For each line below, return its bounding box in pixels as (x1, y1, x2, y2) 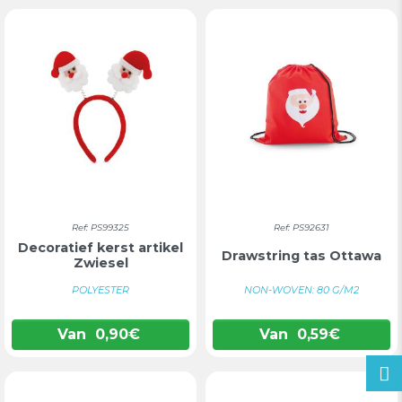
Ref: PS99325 (72, 222, 129, 233)
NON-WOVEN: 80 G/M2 (244, 284, 359, 296)
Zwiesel (73, 255, 128, 271)
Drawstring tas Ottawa (222, 247, 381, 264)
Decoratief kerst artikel (18, 240, 183, 256)
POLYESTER (72, 284, 129, 296)
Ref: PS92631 (274, 222, 329, 233)
